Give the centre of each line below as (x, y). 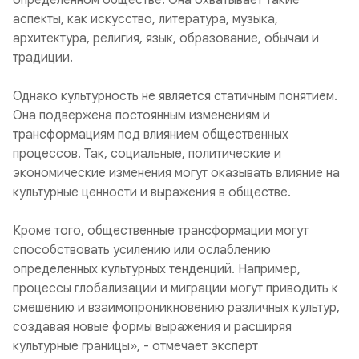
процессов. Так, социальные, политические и (147, 154)
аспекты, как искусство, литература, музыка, (145, 19)
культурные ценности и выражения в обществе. (152, 192)
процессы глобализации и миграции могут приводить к (175, 288)
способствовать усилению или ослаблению (142, 250)
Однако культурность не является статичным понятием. (175, 96)
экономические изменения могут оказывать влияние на (176, 173)
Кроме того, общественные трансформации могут (161, 231)
